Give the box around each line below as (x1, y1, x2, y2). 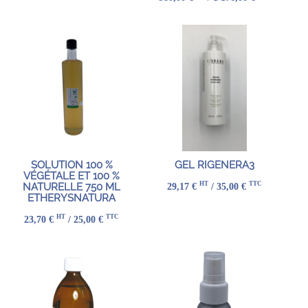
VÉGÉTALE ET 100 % (23, 170, 120, 183)
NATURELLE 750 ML (23, 181, 120, 194)
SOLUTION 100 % (30, 159, 113, 172)
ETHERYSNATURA (27, 192, 115, 205)
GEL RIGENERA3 (175, 159, 254, 172)
